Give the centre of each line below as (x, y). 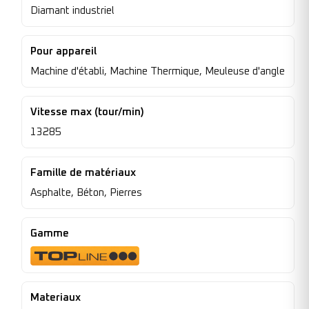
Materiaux (56, 298)
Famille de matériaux (83, 173)
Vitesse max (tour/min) (87, 112)
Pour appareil (63, 52)
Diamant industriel (72, 11)
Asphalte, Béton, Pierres (86, 193)
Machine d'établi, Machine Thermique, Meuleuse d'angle (158, 72)
